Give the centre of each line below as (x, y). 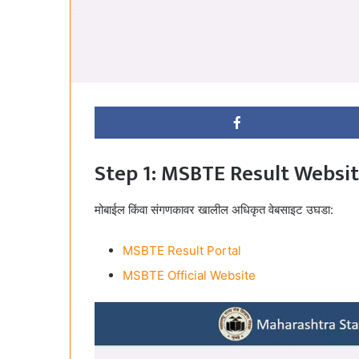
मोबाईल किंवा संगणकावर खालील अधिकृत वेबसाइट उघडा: (214, 209)
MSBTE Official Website (189, 275)
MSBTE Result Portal (182, 250)
